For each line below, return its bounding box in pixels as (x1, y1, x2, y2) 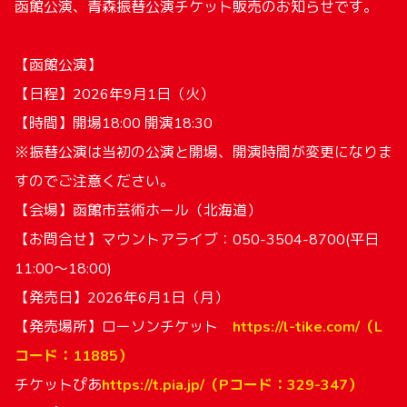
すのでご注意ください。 (15, 172, 174, 192)
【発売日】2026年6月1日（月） (15, 288, 229, 308)
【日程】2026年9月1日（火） (15, 84, 214, 104)
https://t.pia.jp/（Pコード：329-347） (102, 375, 362, 395)
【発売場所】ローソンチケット (15, 317, 233, 337)
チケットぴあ (15, 375, 102, 395)
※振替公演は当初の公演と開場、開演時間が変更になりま (15, 143, 392, 163)
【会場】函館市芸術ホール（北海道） (15, 201, 262, 221)
